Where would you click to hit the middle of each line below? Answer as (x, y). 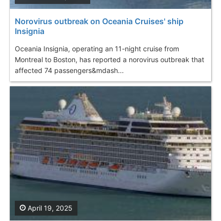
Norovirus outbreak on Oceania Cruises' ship (99, 21)
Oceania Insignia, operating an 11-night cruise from (97, 49)
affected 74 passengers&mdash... (69, 71)
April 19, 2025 (49, 208)
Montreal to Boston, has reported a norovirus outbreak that (110, 60)
